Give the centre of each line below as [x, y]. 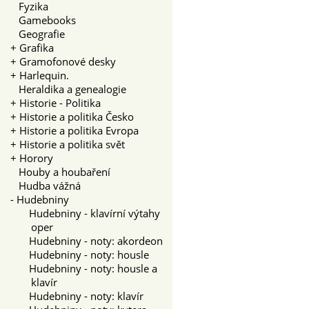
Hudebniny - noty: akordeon [92, 240]
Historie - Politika [60, 102]
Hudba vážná [46, 185]
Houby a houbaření [60, 171]
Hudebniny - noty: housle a [89, 268]
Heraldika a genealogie [68, 89]
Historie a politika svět [72, 144]
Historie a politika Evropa [79, 130]
